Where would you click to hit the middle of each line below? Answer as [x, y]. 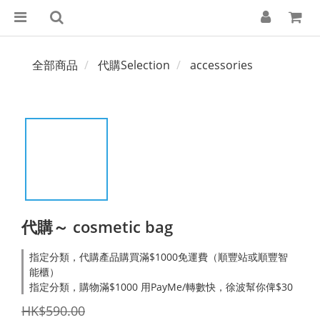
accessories [221, 65]
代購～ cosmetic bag [97, 226]
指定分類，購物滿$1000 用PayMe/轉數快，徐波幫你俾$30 [161, 287]
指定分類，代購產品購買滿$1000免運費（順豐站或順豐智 [159, 257]
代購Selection [134, 65]
